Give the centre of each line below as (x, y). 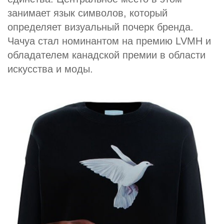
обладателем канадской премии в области (106, 55)
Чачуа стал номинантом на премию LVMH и (109, 41)
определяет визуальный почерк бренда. (100, 27)
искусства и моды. (50, 69)
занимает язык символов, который (87, 13)
